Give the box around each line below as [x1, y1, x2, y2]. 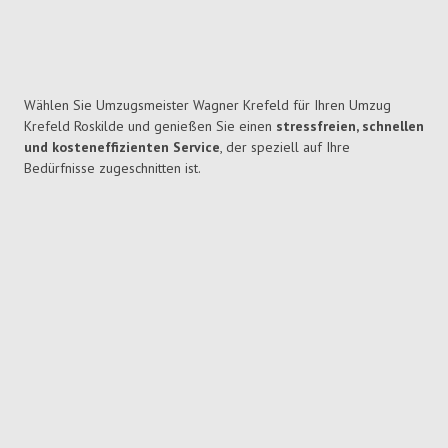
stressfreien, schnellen [276, 117, 424, 136]
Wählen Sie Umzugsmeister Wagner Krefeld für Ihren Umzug [24, 96, 391, 115]
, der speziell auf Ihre [220, 138, 350, 157]
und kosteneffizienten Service [24, 138, 220, 157]
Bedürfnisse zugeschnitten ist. [24, 159, 201, 178]
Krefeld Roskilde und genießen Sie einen [24, 117, 276, 136]
